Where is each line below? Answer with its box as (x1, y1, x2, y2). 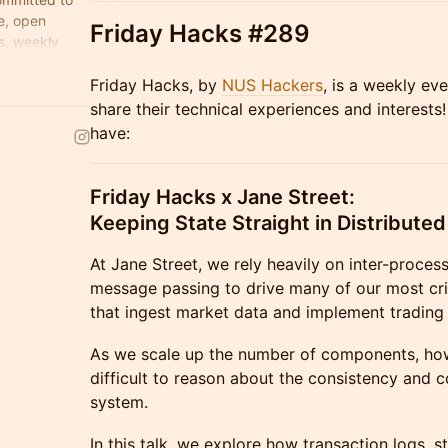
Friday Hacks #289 (90, 19, 310, 48)
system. (90, 392, 148, 412)
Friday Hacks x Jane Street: (90, 185, 355, 209)
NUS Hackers (222, 75, 323, 95)
